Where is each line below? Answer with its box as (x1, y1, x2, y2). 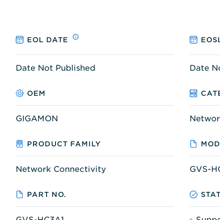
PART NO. (27, 190, 67, 198)
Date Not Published (16, 63, 95, 73)
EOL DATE (27, 36, 69, 44)
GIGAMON (16, 113, 58, 123)
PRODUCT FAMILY (27, 139, 102, 148)
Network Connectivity (16, 164, 106, 174)
